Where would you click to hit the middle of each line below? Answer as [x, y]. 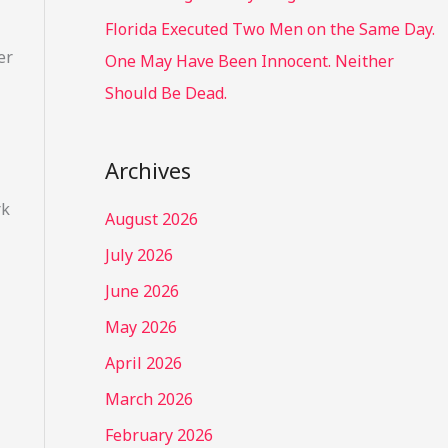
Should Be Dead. [165, 93]
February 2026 [158, 434]
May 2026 [140, 326]
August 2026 [151, 218]
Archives [147, 170]
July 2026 [138, 254]
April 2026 [143, 362]
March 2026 [148, 398]
